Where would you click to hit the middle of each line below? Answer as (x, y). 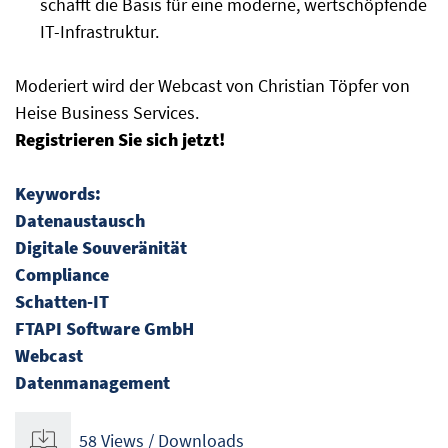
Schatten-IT (62, 302)
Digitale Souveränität (101, 248)
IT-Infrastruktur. (99, 32)
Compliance (62, 275)
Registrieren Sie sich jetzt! (120, 140)
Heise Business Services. (107, 113)
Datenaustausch (80, 221)
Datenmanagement (92, 383)
